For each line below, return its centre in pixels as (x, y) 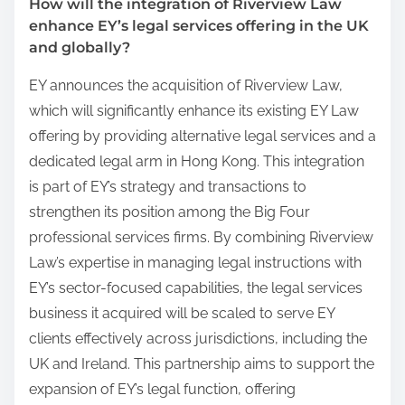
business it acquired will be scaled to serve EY (182, 313)
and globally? (80, 47)
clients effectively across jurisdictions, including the (198, 338)
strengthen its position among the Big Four (170, 212)
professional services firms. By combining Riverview (201, 237)
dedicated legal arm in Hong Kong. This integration (197, 161)
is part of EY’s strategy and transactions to (168, 186)
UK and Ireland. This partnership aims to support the (202, 363)
